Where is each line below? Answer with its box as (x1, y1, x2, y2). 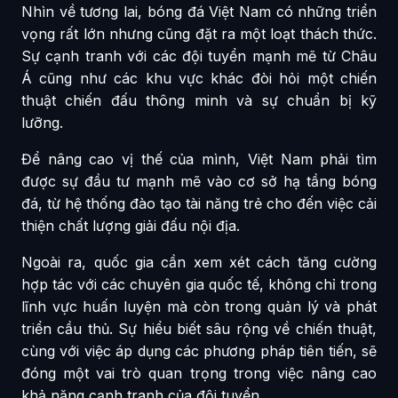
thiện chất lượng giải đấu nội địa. (21, 216, 240, 235)
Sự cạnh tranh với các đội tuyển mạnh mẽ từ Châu (21, 46, 377, 65)
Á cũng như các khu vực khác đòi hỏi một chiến (21, 68, 377, 87)
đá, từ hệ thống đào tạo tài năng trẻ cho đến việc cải (21, 194, 377, 212)
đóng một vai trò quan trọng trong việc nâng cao (21, 363, 377, 382)
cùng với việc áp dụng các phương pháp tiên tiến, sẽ (21, 341, 377, 360)
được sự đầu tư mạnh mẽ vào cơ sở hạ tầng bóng (21, 171, 377, 190)
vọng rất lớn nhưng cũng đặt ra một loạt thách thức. (21, 24, 377, 43)
